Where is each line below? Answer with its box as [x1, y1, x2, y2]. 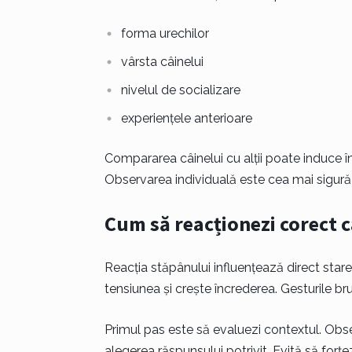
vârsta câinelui [120, 54, 203, 69]
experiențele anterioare [120, 111, 252, 126]
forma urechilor [120, 26, 209, 41]
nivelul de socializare [120, 82, 240, 97]
